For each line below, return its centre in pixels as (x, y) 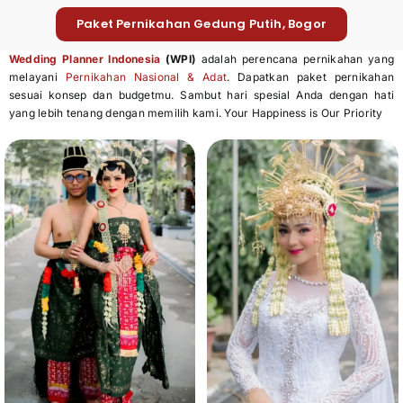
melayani (37, 77)
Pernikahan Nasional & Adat (146, 77)
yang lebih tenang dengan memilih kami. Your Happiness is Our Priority (196, 113)
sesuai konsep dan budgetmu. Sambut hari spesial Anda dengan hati (201, 95)
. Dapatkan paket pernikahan (311, 77)
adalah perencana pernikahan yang (296, 59)
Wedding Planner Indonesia (85, 59)
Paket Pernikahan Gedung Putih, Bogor (201, 24)
